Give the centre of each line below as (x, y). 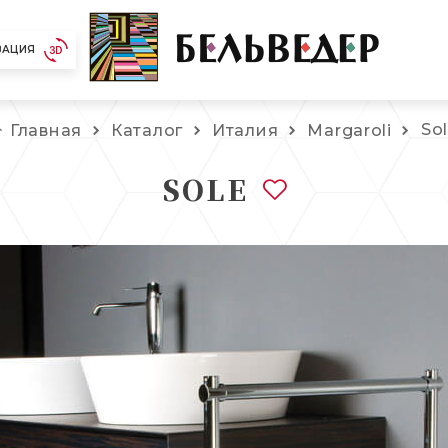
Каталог (147, 130)
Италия (245, 130)
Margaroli (349, 130)
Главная (46, 130)
